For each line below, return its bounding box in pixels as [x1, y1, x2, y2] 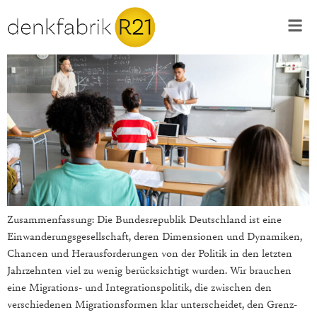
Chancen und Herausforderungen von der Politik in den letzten [7, 246, 292, 260]
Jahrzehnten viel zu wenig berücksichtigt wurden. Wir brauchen [7, 263, 292, 277]
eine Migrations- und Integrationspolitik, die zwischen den [7, 279, 272, 294]
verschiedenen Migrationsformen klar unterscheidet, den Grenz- [7, 296, 297, 311]
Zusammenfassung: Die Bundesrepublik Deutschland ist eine [7, 212, 282, 226]
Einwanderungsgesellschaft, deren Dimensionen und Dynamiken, [7, 229, 302, 243]
